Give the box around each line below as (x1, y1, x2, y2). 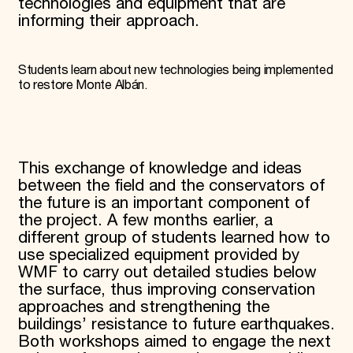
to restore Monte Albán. (17, 78, 148, 94)
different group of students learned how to (17, 229, 330, 248)
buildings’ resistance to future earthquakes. (17, 315, 335, 335)
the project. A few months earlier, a (17, 211, 273, 231)
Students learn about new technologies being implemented (17, 63, 333, 79)
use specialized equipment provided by (17, 246, 299, 266)
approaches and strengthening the (17, 298, 269, 318)
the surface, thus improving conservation (17, 281, 315, 300)
